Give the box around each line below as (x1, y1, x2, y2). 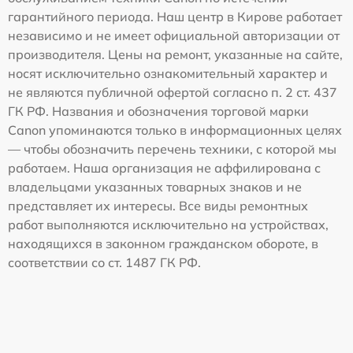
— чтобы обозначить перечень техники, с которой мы (8, 141, 336, 158)
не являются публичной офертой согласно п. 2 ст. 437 (8, 84, 337, 101)
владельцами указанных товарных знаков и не (8, 179, 302, 195)
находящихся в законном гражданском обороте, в (8, 236, 318, 252)
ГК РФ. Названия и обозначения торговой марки (8, 103, 309, 120)
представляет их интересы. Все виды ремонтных (8, 198, 308, 214)
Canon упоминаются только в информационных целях (8, 122, 342, 139)
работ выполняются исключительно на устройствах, (8, 217, 329, 233)
